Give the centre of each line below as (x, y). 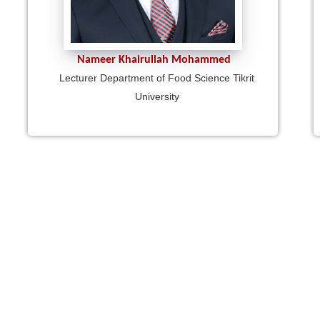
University (157, 96)
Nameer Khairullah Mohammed (154, 60)
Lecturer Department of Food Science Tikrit (157, 77)
